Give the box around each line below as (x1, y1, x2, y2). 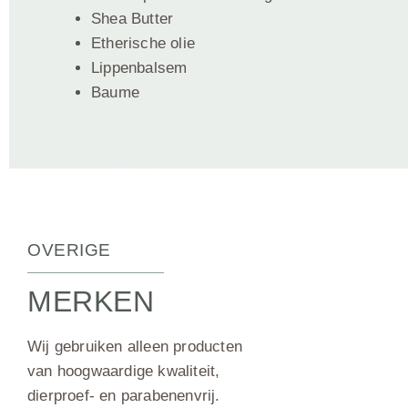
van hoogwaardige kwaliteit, (27, 362, 220, 380)
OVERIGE (27, 240, 111, 260)
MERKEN (27, 285, 154, 318)
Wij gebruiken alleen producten (27, 338, 242, 355)
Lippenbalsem (91, 59, 188, 76)
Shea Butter (91, 10, 174, 27)
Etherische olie (91, 35, 195, 52)
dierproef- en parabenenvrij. (27, 387, 220, 404)
